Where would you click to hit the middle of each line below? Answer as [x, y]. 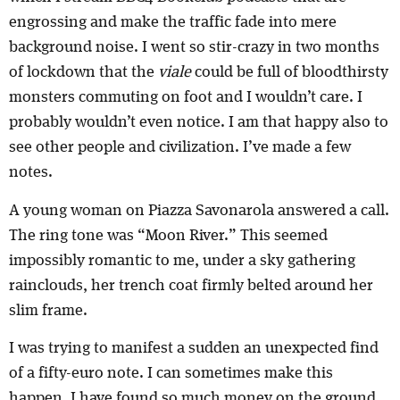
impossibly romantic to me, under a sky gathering [182, 260]
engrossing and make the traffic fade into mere [173, 23]
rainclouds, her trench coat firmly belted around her [191, 285]
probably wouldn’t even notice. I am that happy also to [199, 123]
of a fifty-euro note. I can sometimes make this [171, 374]
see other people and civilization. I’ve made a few [180, 148]
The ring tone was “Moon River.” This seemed [168, 235]
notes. [31, 173]
